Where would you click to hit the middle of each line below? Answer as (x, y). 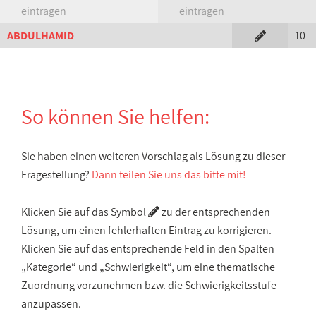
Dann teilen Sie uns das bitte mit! (169, 175)
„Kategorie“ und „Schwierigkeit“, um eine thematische (148, 267)
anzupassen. (51, 304)
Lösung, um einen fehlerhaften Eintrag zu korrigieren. (146, 230)
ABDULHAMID (41, 36)
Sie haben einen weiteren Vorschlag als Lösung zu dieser (153, 156)
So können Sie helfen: (115, 116)
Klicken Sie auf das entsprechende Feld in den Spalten (148, 249)
